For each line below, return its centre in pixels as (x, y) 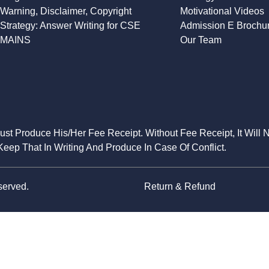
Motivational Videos (222, 11)
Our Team (201, 40)
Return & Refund (180, 187)
